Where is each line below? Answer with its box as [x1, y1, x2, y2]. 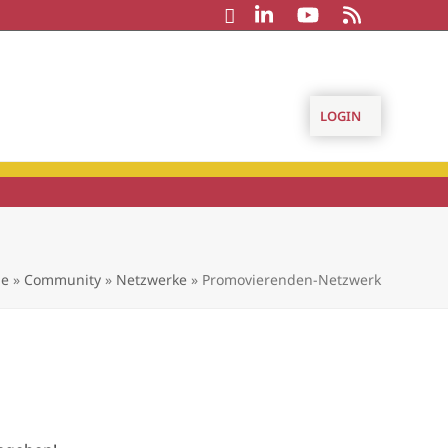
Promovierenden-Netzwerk [201, 270, 381, 289]
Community [23, 270, 101, 289]
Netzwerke [115, 270, 187, 289]
